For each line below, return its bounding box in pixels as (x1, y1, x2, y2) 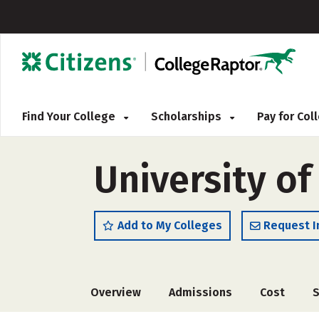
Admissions (169, 286, 232, 299)
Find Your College (22, 110, 118, 123)
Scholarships (151, 110, 224, 123)
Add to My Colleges (117, 219, 222, 232)
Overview (90, 286, 141, 299)
